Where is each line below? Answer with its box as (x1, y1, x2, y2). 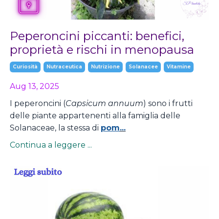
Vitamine (167, 63, 191, 70)
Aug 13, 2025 (10, 81, 59, 91)
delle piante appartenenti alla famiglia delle (10, 110, 180, 120)
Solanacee (129, 63, 158, 70)
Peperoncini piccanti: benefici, (10, 28, 184, 43)
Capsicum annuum (66, 98, 143, 108)
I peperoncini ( (10, 98, 66, 108)
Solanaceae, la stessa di (10, 123, 101, 132)
